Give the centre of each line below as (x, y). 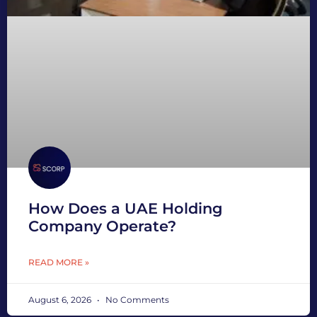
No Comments (136, 299)
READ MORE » (59, 262)
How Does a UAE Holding (126, 208)
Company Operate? (102, 226)
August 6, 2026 (61, 299)
